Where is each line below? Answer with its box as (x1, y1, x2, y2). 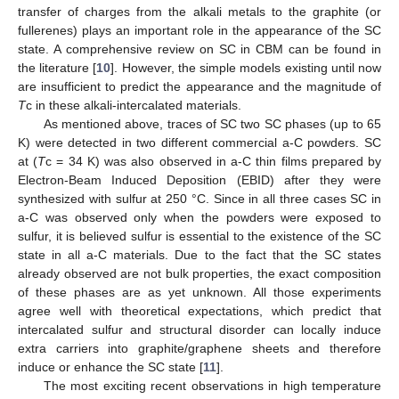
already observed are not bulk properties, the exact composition (18, 265, 381, 281)
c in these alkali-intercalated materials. (26, 97, 241, 112)
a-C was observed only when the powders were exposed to (18, 209, 381, 224)
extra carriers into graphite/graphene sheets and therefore (18, 340, 381, 355)
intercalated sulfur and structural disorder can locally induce (18, 322, 381, 337)
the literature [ (18, 60, 97, 75)
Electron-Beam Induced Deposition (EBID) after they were (18, 172, 381, 187)
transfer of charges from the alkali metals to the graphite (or (18, 4, 381, 19)
